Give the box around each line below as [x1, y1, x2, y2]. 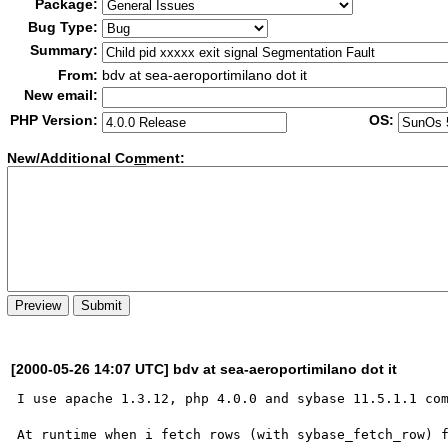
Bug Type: [28, 19, 99, 35]
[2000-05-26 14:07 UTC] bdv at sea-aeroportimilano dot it [11, 360, 398, 377]
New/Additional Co [7, 150, 135, 167]
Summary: [30, 42, 99, 58]
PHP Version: [10, 112, 99, 128]
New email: [24, 87, 99, 103]
